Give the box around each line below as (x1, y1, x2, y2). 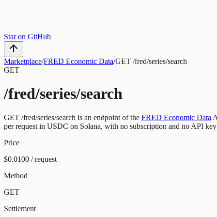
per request (4, 122, 37, 130)
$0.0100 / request (4, 155, 57, 163)
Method (4, 171, 28, 180)
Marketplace (4, 57, 42, 65)
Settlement (4, 204, 36, 213)
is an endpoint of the (76, 113, 139, 122)
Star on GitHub (4, 32, 51, 41)
